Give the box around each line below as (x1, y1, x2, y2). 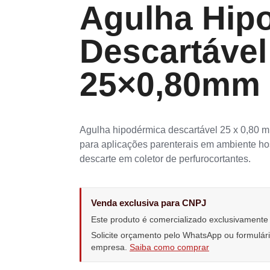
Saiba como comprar (130, 242, 209, 252)
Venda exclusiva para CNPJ (91, 197, 206, 208)
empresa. (91, 242, 130, 252)
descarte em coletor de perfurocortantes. (80, 154, 251, 165)
